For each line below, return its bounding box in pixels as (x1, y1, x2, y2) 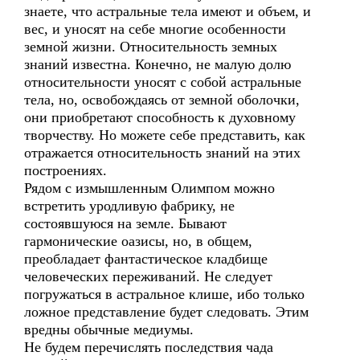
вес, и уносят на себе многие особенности (24, 21, 286, 37)
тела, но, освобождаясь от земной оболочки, (24, 92, 300, 108)
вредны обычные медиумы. (24, 321, 194, 337)
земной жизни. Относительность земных (24, 39, 277, 55)
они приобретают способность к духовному (24, 109, 296, 125)
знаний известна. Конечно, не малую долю (24, 56, 291, 72)
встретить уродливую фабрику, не (24, 198, 235, 214)
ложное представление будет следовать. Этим (24, 304, 309, 320)
